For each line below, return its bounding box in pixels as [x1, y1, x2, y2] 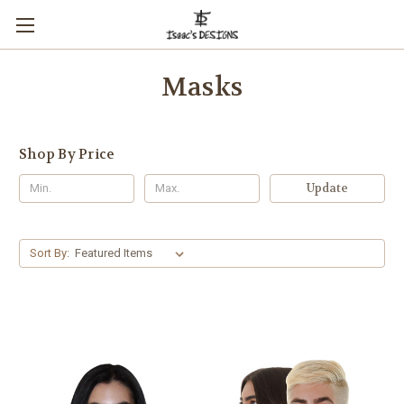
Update [306, 179, 348, 196]
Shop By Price [19, 145, 115, 163]
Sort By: [29, 245, 69, 260]
